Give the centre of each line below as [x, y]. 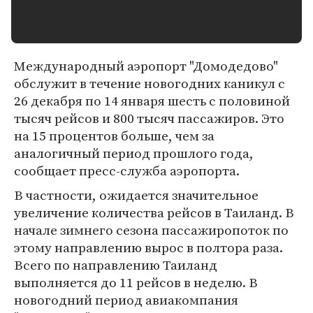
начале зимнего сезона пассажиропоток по [151, 230]
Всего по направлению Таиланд [116, 265]
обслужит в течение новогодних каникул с [150, 83]
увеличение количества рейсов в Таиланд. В [154, 212]
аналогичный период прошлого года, [134, 153]
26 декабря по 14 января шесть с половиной [152, 101]
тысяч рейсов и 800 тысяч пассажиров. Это [149, 118]
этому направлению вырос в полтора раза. [148, 247]
